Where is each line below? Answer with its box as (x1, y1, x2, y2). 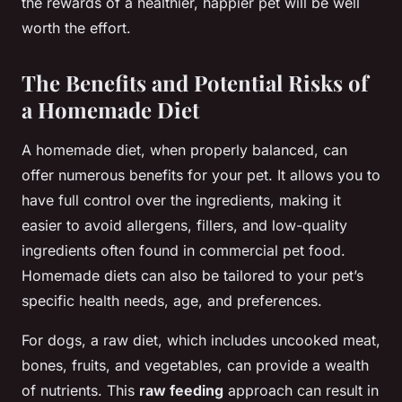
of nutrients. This (22, 381, 139, 400)
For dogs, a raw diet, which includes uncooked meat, (22, 331, 380, 350)
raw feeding (139, 381, 223, 400)
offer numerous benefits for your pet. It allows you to (22, 166, 380, 185)
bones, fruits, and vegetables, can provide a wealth (22, 356, 369, 375)
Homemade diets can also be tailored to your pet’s (22, 267, 363, 285)
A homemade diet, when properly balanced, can (22, 141, 347, 160)
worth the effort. (22, 19, 131, 38)
